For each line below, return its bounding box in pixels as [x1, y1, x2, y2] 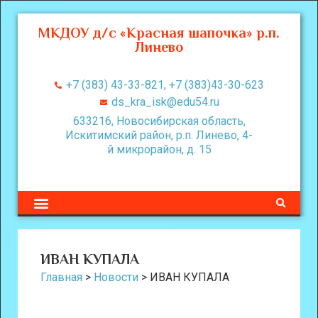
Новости [94, 270, 138, 284]
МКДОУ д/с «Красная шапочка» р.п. [38, 25, 280, 40]
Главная [40, 270, 82, 284]
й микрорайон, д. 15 [106, 143, 212, 156]
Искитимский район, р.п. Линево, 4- [65, 128, 253, 142]
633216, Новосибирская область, [72, 114, 246, 128]
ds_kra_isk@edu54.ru [111, 95, 219, 109]
